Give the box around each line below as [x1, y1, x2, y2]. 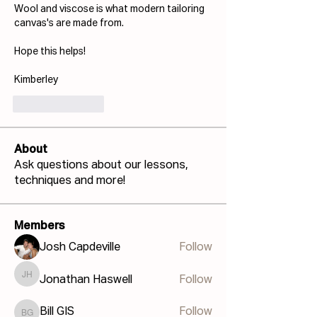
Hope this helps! [14, 47, 86, 57]
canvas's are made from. [14, 18, 124, 29]
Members [14, 221, 65, 233]
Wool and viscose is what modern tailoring [14, 4, 204, 15]
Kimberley [14, 75, 58, 86]
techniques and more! [14, 175, 125, 188]
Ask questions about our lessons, [14, 160, 188, 172]
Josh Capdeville [40, 242, 120, 254]
